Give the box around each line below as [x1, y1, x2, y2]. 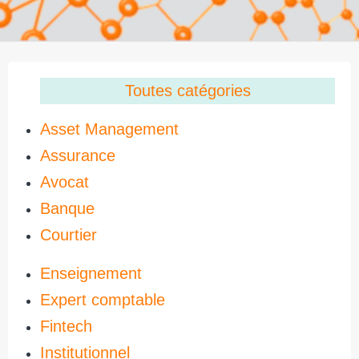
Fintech [40, 317, 92, 335]
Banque [40, 200, 95, 217]
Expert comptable [40, 291, 165, 309]
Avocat [40, 173, 89, 191]
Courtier [40, 226, 97, 244]
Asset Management [40, 120, 179, 138]
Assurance [40, 147, 115, 164]
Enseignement [40, 264, 142, 282]
